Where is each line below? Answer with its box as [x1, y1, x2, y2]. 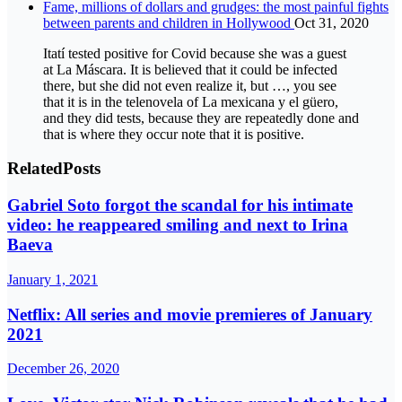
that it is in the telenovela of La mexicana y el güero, [43, 93, 338, 109]
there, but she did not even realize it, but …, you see [43, 77, 336, 93]
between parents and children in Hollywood [43, 14, 294, 31]
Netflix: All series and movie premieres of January [7, 304, 372, 324]
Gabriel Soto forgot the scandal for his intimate [7, 196, 353, 215]
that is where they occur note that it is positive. [43, 126, 304, 142]
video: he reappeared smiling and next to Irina [7, 215, 348, 235]
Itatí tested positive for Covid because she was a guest [43, 45, 346, 61]
